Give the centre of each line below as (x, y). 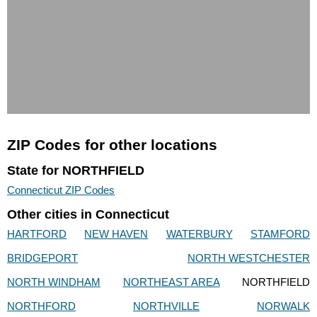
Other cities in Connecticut (88, 215)
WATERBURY (199, 234)
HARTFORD (37, 234)
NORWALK (283, 306)
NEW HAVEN (116, 234)
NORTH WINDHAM (54, 282)
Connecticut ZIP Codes (61, 190)
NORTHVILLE (166, 306)
